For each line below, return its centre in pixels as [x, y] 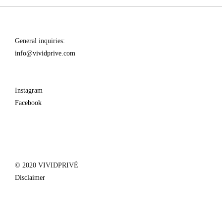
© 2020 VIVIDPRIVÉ [47, 165]
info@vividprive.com [45, 53]
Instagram [29, 90]
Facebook [28, 103]
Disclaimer [30, 177]
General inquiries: [40, 41]
